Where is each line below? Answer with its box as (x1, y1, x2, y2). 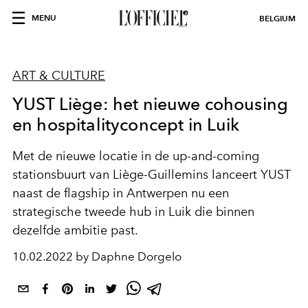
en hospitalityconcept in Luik (12, 114, 240, 135)
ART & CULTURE (12, 68, 105, 83)
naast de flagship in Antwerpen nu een (12, 186, 229, 201)
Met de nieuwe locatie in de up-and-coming (12, 148, 259, 164)
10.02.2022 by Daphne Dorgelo (12, 250, 181, 263)
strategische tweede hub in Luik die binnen (12, 204, 254, 219)
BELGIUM (259, 13, 296, 23)
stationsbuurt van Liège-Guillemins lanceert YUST (12, 167, 291, 182)
